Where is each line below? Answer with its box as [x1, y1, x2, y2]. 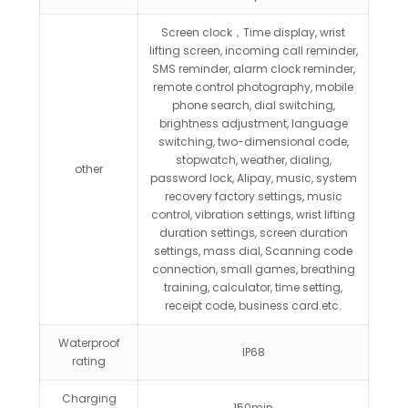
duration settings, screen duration [158, 225, 348, 240]
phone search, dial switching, [171, 97, 335, 113]
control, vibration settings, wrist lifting [151, 207, 355, 222]
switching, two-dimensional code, [158, 134, 349, 149]
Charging [61, 391, 117, 406]
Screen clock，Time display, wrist [161, 25, 345, 40]
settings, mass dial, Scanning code [154, 243, 352, 259]
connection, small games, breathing [151, 261, 355, 277]
